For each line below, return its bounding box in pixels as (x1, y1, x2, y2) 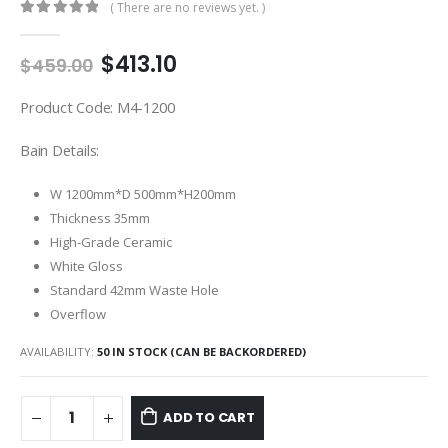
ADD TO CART (162, 407, 255, 427)
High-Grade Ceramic (49, 232, 172, 251)
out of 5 (28, 19, 86, 33)
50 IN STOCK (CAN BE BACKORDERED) (97, 343, 306, 359)
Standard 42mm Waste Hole (49, 280, 219, 299)
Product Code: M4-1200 (20, 96, 175, 117)
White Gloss (49, 256, 123, 275)
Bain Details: (20, 140, 100, 161)
